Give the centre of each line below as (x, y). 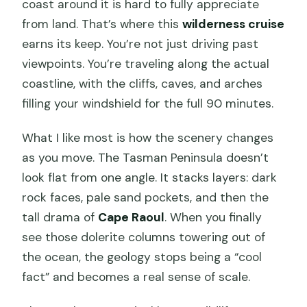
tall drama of (60, 217)
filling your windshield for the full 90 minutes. (148, 103)
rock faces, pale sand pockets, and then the (146, 197)
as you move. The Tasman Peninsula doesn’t (146, 157)
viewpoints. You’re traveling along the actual (146, 63)
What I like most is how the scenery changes (148, 137)
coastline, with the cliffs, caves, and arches (143, 83)
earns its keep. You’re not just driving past (140, 44)
